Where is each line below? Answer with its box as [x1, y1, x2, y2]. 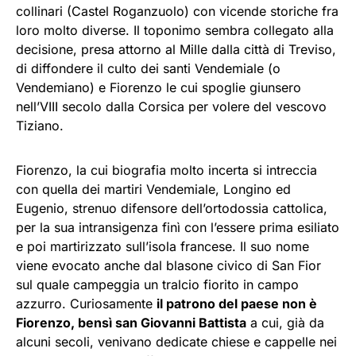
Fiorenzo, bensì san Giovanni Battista [16, 315, 246, 331]
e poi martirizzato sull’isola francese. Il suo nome [16, 238, 309, 255]
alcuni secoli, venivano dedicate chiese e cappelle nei [16, 334, 337, 350]
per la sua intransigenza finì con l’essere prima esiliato [16, 219, 339, 236]
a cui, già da [246, 315, 324, 331]
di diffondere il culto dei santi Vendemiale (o [16, 60, 281, 77]
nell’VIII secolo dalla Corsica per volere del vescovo [16, 99, 327, 115]
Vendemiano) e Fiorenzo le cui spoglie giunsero [16, 79, 301, 96]
